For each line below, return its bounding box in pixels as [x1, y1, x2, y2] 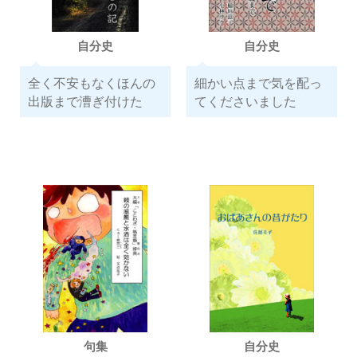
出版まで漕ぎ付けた [27, 92, 143, 110]
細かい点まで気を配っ [194, 73, 322, 92]
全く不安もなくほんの [27, 73, 155, 92]
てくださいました [194, 92, 296, 110]
